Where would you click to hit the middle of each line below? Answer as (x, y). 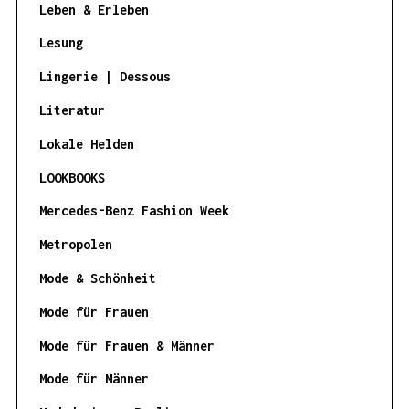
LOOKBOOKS (72, 177)
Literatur (72, 110)
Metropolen (75, 245)
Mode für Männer (94, 379)
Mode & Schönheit (97, 278)
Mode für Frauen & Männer (126, 345)
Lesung (61, 43)
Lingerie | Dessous (105, 77)
